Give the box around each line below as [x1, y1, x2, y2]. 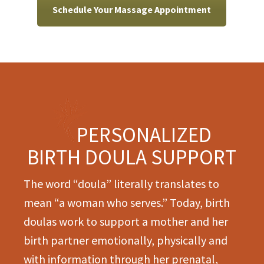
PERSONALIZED [77, 122, 212, 148]
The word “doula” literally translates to [24, 176, 219, 192]
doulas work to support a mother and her [24, 214, 228, 229]
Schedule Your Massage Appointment [52, 3, 211, 15]
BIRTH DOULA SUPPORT [27, 144, 236, 171]
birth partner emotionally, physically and [24, 233, 227, 248]
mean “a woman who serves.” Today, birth [24, 195, 230, 210]
